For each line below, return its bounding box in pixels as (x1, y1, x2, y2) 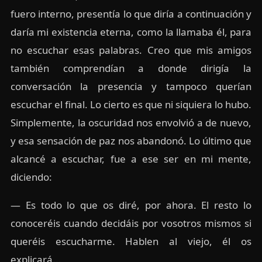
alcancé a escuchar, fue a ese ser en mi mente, (10, 152, 252, 166)
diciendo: (10, 170, 52, 184)
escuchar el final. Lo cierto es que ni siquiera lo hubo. (10, 98, 252, 112)
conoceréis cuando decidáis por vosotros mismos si (10, 216, 252, 230)
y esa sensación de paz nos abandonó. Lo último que (10, 134, 252, 148)
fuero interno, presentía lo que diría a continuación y (10, 7, 252, 21)
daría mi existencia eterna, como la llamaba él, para (10, 25, 252, 39)
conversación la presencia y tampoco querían (10, 80, 252, 94)
